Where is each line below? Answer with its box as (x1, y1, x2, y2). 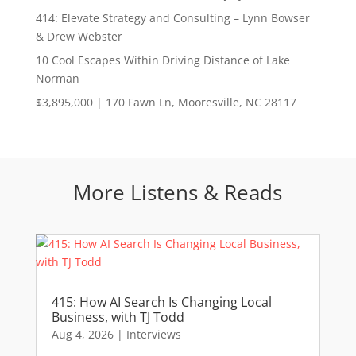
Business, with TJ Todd (51, 308, 184, 326)
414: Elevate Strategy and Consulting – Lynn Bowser (35, 10, 310, 25)
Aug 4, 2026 (51, 326, 114, 342)
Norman (35, 70, 79, 86)
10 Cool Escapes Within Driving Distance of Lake (35, 52, 290, 68)
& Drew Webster (35, 28, 122, 44)
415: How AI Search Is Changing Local (51, 292, 272, 311)
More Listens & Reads (73, 177, 283, 207)
